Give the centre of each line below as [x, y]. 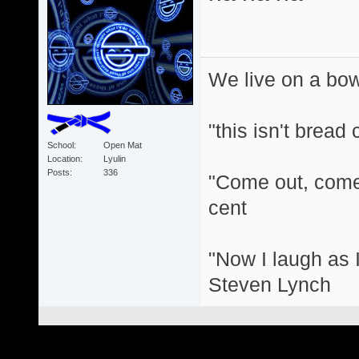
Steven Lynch [269, 284]
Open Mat [122, 145]
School [60, 145]
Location [63, 158]
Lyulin [114, 158]
